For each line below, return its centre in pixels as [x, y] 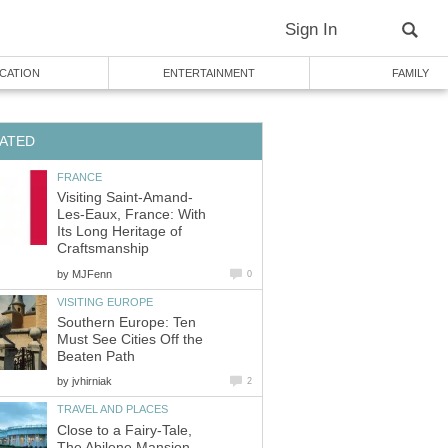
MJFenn [92, 273]
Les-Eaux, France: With [131, 215]
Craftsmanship [103, 249]
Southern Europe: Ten [126, 323]
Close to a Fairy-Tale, [124, 430]
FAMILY [410, 73]
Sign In [311, 29]
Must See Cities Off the [130, 340]
